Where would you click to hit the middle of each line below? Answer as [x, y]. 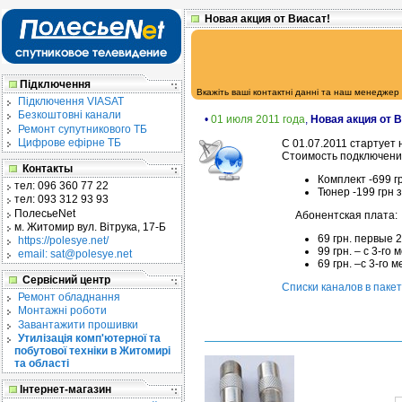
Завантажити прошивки [78, 324]
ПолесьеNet [44, 213]
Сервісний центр [64, 280]
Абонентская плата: [346, 215]
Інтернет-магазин [64, 389]
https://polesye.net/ [63, 240]
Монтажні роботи [62, 311]
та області [41, 363]
